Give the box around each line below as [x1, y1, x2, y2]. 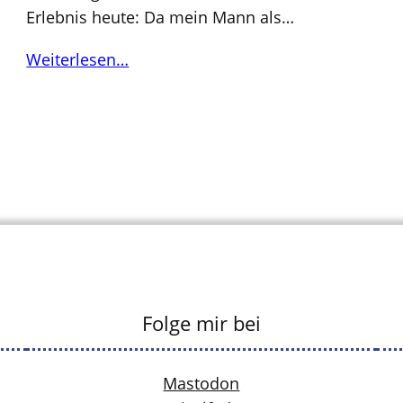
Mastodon [163, 372, 240, 395]
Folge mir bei [141, 309, 261, 337]
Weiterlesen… [26, 48, 130, 70]
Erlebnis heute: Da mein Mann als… [26, 5, 295, 28]
